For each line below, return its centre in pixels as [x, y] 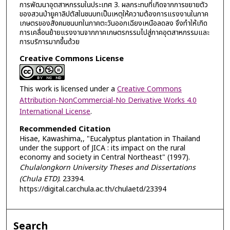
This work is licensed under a [68, 89]
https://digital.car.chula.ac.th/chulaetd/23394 [93, 189]
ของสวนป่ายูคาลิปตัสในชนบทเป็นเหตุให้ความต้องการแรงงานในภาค [114, 14]
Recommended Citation [65, 129]
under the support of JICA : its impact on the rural [102, 148]
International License [55, 111]
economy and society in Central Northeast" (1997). [104, 158]
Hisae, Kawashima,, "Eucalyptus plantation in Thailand [110, 139]
